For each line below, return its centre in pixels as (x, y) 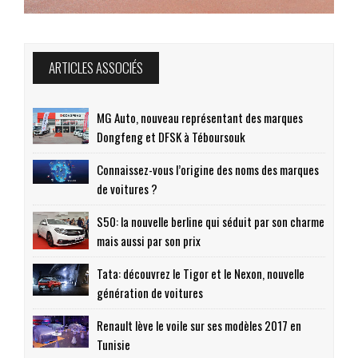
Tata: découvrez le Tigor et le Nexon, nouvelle (201, 274)
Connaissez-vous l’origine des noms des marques (208, 170)
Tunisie (113, 345)
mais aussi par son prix (149, 241)
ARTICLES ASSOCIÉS (96, 68)
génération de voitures (150, 293)
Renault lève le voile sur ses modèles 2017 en (199, 326)
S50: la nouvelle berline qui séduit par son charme (211, 222)
